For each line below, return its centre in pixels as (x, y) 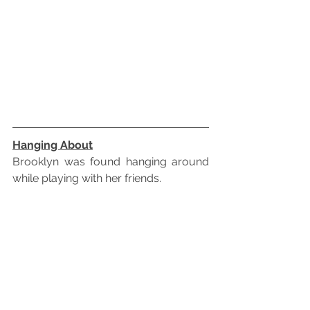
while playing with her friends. (87, 179)
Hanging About (53, 145)
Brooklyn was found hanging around (111, 162)
